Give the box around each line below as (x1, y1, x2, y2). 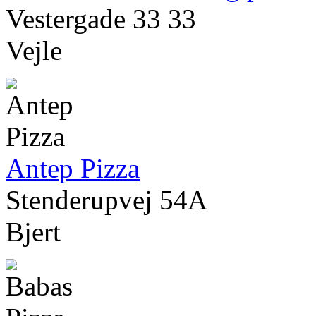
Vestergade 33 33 (6, 4, 196, 35)
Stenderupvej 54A (6, 185, 207, 216)
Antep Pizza (6, 153, 140, 184)
